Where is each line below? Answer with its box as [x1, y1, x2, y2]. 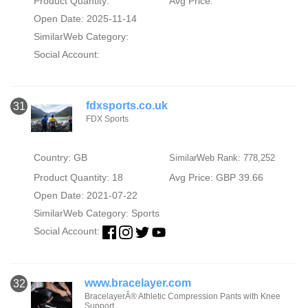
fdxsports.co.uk [86, 100, 168, 112]
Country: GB [33, 152, 87, 164]
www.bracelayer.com [84, 276, 191, 289]
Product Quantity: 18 [33, 172, 123, 184]
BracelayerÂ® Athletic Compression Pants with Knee [84, 291, 280, 301]
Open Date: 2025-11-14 [33, 13, 137, 25]
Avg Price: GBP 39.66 [168, 172, 263, 184]
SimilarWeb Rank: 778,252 [168, 153, 275, 164]
